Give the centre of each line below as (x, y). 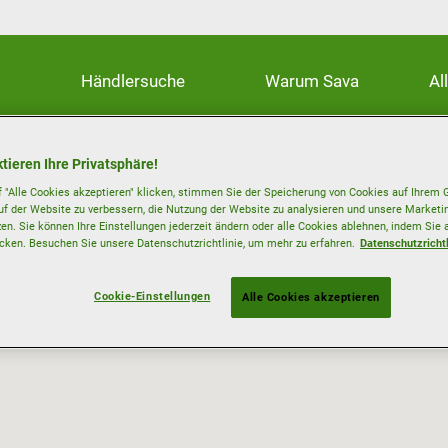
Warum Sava (312, 81)
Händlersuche (132, 81)
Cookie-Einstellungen (152, 296)
